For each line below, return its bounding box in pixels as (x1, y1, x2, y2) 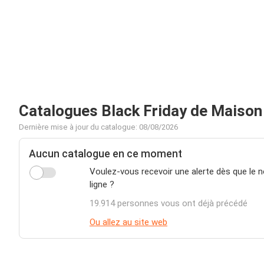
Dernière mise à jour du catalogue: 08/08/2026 (19, 123, 178, 131)
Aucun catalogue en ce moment (29, 148, 182, 160)
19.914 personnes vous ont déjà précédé (89, 198, 247, 209)
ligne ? (89, 179, 114, 190)
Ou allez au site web (89, 217, 167, 227)
